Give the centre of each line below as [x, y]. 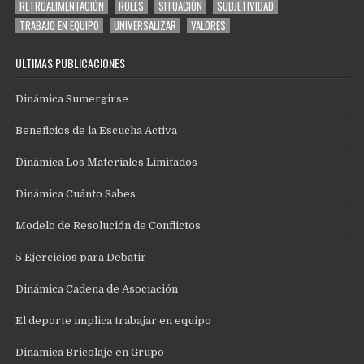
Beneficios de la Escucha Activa [97, 131]
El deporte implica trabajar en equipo [114, 321]
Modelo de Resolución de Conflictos [108, 226]
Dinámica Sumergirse [72, 99]
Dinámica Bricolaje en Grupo [90, 353]
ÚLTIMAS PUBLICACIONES [71, 63]
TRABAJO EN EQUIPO [60, 26]
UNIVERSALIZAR [145, 26]
